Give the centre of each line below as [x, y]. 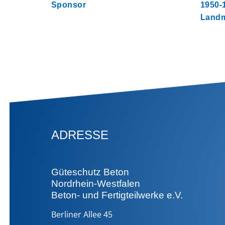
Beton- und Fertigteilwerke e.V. [117, 195]
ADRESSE [80, 135]
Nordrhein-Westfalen [96, 184]
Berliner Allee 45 [82, 214]
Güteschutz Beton [90, 172]
